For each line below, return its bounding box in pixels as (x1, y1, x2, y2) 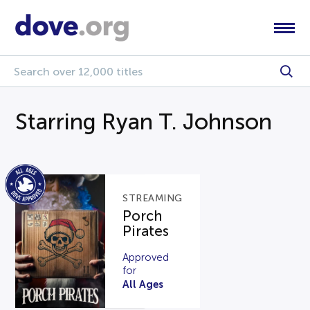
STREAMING (122, 193, 183, 204)
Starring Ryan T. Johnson (15, 109, 273, 134)
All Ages (122, 277, 164, 290)
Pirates (122, 224, 170, 239)
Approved (122, 251, 170, 263)
